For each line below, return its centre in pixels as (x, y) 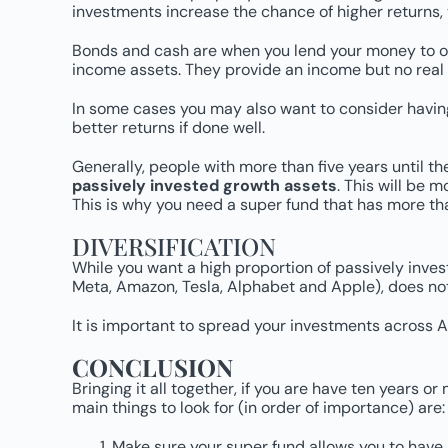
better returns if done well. (168, 127)
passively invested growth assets (204, 185)
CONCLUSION (152, 367)
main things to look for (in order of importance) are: (258, 407)
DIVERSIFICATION (174, 246)
